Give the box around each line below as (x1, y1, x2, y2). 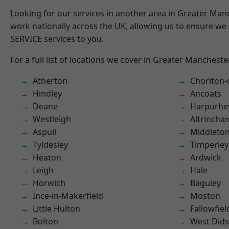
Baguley (190, 177, 221, 189)
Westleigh (33, 113, 71, 125)
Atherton (33, 75, 67, 86)
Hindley (33, 88, 62, 99)
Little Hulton (33, 203, 80, 214)
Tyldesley (33, 139, 68, 150)
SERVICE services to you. (10, 33, 104, 44)
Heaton (33, 152, 61, 163)
